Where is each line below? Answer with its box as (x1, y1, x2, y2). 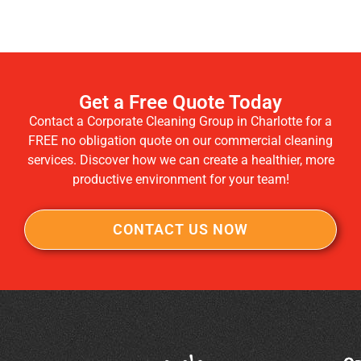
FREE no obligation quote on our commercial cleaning (28, 133, 333, 149)
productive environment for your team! (72, 172, 289, 188)
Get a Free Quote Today (79, 91, 282, 114)
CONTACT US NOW (113, 220, 248, 238)
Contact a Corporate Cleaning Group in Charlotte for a (29, 114, 332, 130)
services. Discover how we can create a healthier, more (27, 152, 334, 168)
